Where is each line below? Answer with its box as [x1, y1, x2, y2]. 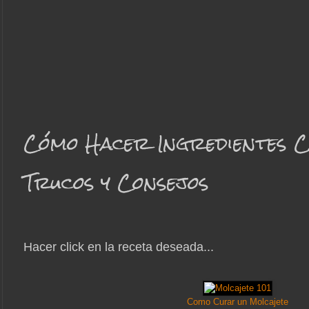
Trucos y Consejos [23, 163, 209, 203]
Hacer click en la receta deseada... [23, 240, 214, 255]
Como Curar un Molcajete [186, 297, 288, 308]
